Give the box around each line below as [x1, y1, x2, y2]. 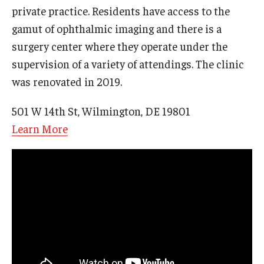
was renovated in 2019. [12, 74, 122, 88]
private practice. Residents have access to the [12, 4, 230, 18]
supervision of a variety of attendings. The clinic [12, 57, 244, 71]
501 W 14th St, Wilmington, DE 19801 [12, 104, 190, 118]
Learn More [12, 121, 68, 136]
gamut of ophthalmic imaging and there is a [12, 21, 222, 35]
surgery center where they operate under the [12, 39, 227, 53]
